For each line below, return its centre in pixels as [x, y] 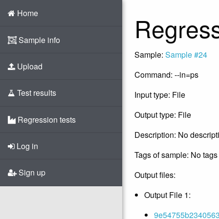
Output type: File [163, 115]
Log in [26, 146]
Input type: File [160, 95]
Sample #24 [186, 55]
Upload [29, 66]
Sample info [38, 40]
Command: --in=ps [166, 75]
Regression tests [46, 119]
